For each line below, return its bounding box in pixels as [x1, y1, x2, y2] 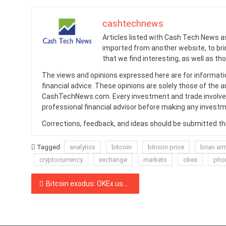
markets [143, 156, 167, 163]
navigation [31, 193, 93, 212]
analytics [70, 143, 95, 151]
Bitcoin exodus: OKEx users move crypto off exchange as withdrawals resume [46, 180, 123, 188]
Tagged [37, 143, 62, 151]
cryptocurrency [39, 156, 83, 163]
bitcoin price [148, 143, 184, 151]
